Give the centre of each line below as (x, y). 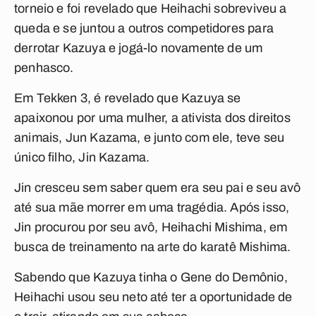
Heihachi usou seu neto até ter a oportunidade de (153, 297)
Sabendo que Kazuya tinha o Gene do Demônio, (151, 277)
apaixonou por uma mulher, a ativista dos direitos (152, 118)
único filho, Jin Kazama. (82, 157)
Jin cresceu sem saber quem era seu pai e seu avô (158, 188)
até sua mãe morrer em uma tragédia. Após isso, (152, 207)
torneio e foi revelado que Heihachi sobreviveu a (151, 8)
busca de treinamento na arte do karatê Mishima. (153, 247)
